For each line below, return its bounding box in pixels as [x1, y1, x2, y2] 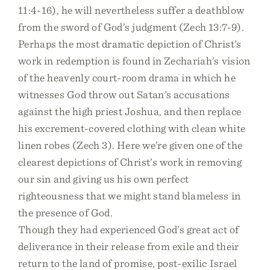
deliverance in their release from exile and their [18, 240, 239, 253]
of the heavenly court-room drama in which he [18, 71, 236, 84]
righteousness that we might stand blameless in [18, 189, 241, 202]
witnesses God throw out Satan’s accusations [18, 88, 230, 101]
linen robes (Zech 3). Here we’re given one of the [18, 139, 243, 151]
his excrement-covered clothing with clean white [18, 122, 246, 134]
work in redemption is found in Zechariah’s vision [18, 54, 251, 67]
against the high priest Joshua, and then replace [18, 105, 242, 118]
